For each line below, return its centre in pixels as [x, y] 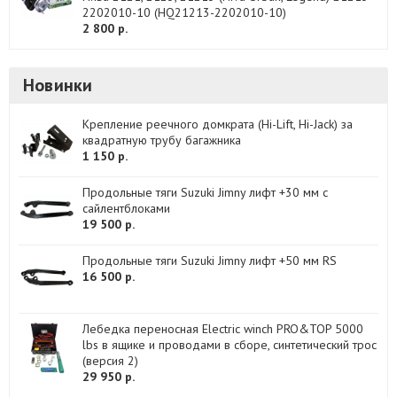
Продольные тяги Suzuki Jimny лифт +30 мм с [205, 192]
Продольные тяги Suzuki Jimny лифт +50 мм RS [210, 261]
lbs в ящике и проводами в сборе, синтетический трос [230, 345]
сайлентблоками [126, 208]
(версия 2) [110, 361]
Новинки [58, 85]
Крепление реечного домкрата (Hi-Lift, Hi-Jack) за [218, 124]
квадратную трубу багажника [162, 140]
